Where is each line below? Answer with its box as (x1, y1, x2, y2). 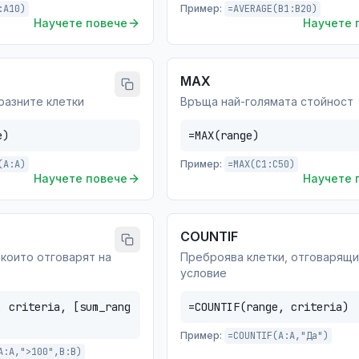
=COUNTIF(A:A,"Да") (228, 329, 329, 342)
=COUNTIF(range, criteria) (188, 300, 349, 314)
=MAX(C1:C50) (228, 158, 295, 171)
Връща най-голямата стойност (180, 95, 353, 108)
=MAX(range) (188, 128, 259, 143)
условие (180, 266, 227, 280)
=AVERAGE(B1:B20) (228, 2, 317, 15)
